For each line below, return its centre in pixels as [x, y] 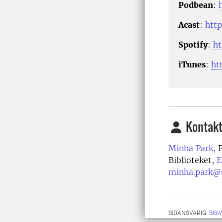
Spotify [193, 45]
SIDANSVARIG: [189, 213]
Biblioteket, [193, 160]
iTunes [192, 65]
